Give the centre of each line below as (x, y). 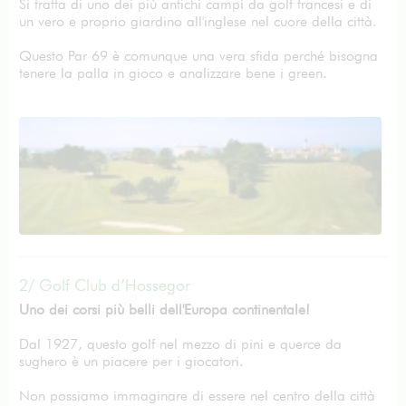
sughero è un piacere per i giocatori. (131, 361)
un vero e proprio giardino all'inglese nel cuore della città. (198, 21)
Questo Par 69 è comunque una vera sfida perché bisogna (198, 56)
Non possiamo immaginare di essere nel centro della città (197, 396)
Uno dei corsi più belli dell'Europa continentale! (164, 309)
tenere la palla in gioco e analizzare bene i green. (173, 73)
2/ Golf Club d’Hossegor (105, 285)
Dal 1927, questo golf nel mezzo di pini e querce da (180, 344)
